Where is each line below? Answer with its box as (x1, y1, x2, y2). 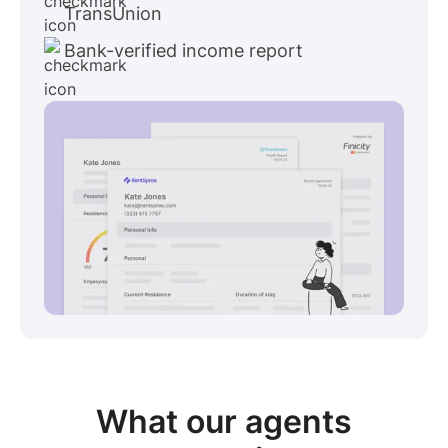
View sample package (65, 327, 231, 348)
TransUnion (64, 2, 162, 24)
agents (245, 402, 352, 442)
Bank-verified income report (64, 39, 303, 61)
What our (96, 402, 245, 442)
